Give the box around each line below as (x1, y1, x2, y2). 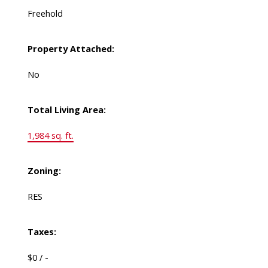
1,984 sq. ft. (27, 129, 74, 142)
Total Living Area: (27, 103, 106, 116)
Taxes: (27, 226, 56, 238)
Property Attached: (27, 42, 114, 55)
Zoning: (27, 165, 61, 177)
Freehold (27, 7, 63, 20)
